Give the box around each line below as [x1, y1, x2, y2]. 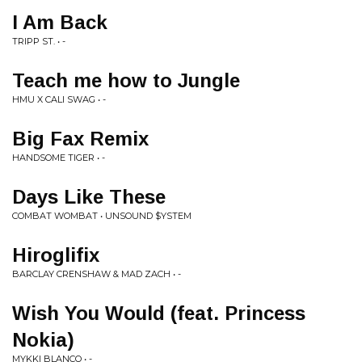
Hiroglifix [12, 244, 99, 266]
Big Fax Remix [12, 128, 149, 149]
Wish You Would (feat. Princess [12, 302, 305, 324]
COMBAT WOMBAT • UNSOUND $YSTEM [12, 210, 192, 221]
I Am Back [12, 11, 107, 33]
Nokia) [12, 329, 74, 351]
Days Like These [12, 186, 166, 208]
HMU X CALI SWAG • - [12, 94, 106, 105]
